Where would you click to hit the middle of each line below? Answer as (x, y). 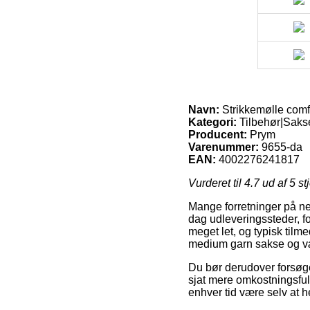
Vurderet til (216, 183)
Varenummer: (224, 147)
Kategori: (212, 122)
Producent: (218, 134)
